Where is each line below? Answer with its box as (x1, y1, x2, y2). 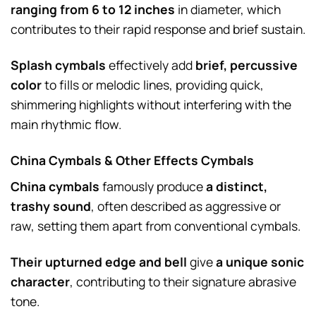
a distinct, (206, 177, 267, 195)
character (11, 272, 70, 290)
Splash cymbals (11, 56, 106, 73)
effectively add (106, 56, 195, 73)
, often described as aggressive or (91, 197, 281, 214)
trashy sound (11, 197, 91, 214)
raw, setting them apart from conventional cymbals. (11, 217, 300, 234)
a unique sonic (216, 253, 304, 270)
